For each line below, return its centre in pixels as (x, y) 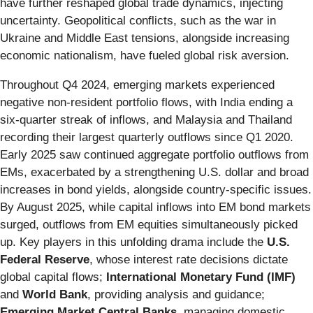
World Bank (55, 294)
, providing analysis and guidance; (176, 294)
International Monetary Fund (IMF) (201, 277)
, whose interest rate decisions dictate (189, 259)
